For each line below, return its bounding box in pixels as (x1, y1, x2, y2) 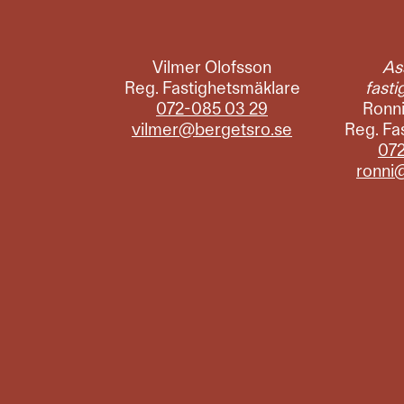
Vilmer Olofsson (152, 56, 271, 78)
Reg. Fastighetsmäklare (124, 77, 300, 98)
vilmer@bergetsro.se (132, 118, 292, 140)
